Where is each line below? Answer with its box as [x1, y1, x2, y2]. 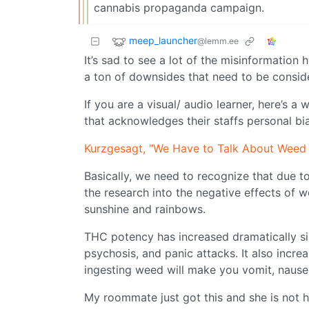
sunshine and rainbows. [84, 201, 206, 216]
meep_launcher [129, 34, 197, 46]
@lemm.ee [197, 35, 239, 46]
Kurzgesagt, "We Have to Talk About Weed [84, 141, 306, 155]
